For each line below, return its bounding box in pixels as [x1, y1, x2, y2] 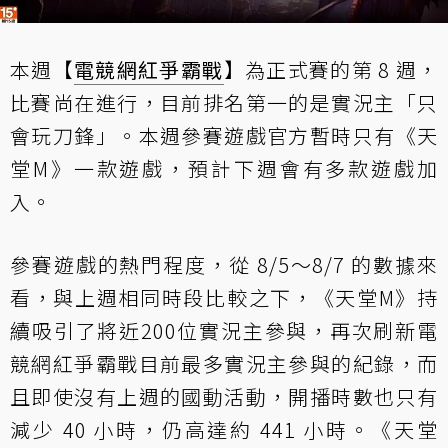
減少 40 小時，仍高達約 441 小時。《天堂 [10, 414, 438, 444]
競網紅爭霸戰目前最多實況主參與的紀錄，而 [10, 348, 438, 378]
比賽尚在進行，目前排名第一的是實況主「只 [10, 87, 438, 117]
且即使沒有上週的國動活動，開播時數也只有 [10, 381, 438, 411]
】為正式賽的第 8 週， [223, 54, 439, 84]
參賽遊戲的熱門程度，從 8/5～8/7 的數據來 [10, 249, 438, 279]
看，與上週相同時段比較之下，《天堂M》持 [10, 282, 438, 312]
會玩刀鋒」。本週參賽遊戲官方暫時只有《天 [10, 120, 438, 150]
